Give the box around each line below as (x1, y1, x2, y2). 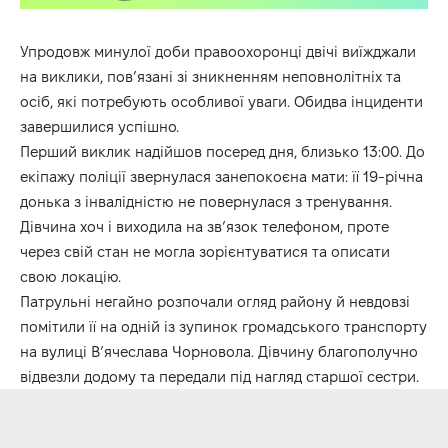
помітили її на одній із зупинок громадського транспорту (20, 317, 427, 335)
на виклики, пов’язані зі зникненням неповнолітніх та (20, 67, 401, 85)
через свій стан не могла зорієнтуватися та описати (20, 242, 390, 260)
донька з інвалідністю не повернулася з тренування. (20, 192, 392, 210)
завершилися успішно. (20, 117, 179, 135)
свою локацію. (20, 267, 121, 285)
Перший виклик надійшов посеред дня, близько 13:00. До (20, 142, 425, 160)
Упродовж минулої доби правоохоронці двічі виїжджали (20, 42, 416, 60)
